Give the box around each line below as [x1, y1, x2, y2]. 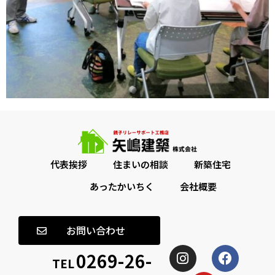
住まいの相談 [112, 157, 168, 171]
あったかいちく [90, 179, 154, 193]
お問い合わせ [66, 222, 125, 238]
